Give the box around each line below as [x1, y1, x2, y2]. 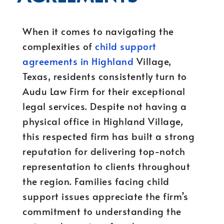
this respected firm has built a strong [22, 129, 194, 142]
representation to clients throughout [22, 159, 190, 172]
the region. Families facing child [22, 174, 169, 187]
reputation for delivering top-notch [22, 144, 185, 157]
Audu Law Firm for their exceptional [22, 84, 185, 97]
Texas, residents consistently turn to [22, 69, 187, 82]
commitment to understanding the [22, 204, 181, 217]
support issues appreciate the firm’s [22, 189, 188, 202]
